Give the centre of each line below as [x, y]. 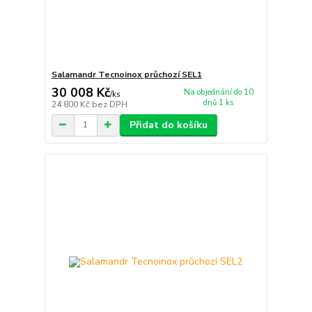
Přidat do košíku [168, 125]
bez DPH [109, 104]
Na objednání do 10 [219, 93]
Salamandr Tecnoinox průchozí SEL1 [126, 75]
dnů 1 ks [219, 103]
